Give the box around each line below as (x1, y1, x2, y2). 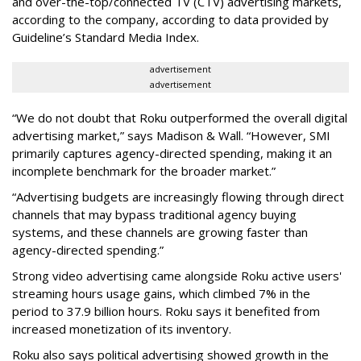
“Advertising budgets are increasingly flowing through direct (12, 188, 344, 205)
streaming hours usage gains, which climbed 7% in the (12, 284, 310, 301)
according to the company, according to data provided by (12, 10, 329, 27)
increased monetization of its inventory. (12, 320, 231, 337)
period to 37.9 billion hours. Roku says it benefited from (12, 302, 320, 319)
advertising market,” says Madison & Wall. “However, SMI (12, 127, 330, 143)
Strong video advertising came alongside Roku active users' (12, 267, 342, 284)
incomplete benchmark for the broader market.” (12, 162, 276, 179)
